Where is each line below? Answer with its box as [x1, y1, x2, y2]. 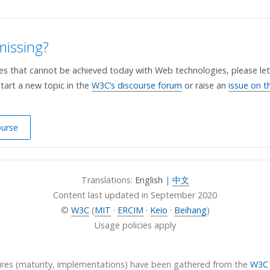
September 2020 [151, 189, 217, 201]
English [134, 174, 163, 186]
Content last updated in [53, 189, 151, 201]
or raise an [182, 80, 228, 91]
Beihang [174, 204, 207, 216]
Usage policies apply [94, 219, 176, 231]
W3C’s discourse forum [92, 80, 182, 91]
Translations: [81, 174, 135, 186]
